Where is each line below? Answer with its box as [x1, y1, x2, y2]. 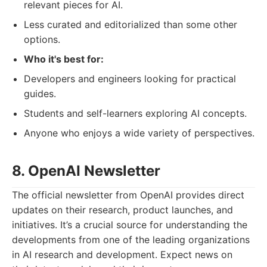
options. [24, 33, 60, 45]
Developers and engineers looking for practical [24, 73, 236, 85]
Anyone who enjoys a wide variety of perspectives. [24, 127, 254, 139]
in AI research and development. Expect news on [12, 249, 232, 260]
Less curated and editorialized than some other [24, 18, 237, 30]
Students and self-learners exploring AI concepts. [24, 107, 247, 119]
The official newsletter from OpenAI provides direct [12, 189, 244, 201]
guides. [24, 88, 56, 100]
